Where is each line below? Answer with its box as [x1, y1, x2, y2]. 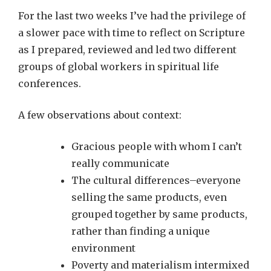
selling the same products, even [71, 191, 227, 203]
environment [71, 242, 135, 254]
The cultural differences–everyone [71, 174, 241, 186]
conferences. [18, 77, 81, 90]
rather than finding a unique [71, 225, 210, 237]
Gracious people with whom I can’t [71, 140, 242, 152]
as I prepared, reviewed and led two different [18, 44, 237, 56]
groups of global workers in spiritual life [18, 60, 219, 73]
